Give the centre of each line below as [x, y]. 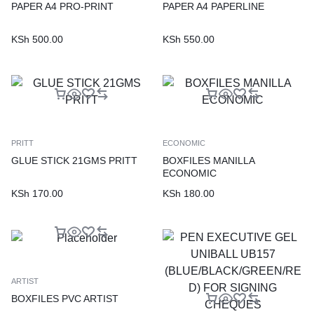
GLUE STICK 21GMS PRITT [74, 160]
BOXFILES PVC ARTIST [65, 298]
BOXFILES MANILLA [209, 160]
